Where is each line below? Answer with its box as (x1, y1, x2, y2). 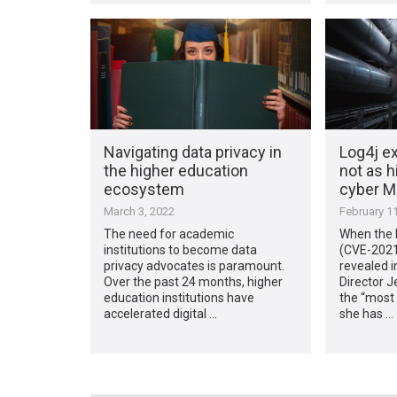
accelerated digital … (104, 306, 218, 321)
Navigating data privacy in (104, 142, 283, 161)
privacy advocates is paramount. (104, 258, 285, 273)
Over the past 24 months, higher (104, 274, 284, 289)
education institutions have (104, 290, 255, 305)
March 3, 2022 (104, 204, 175, 218)
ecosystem (104, 179, 185, 198)
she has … (339, 306, 393, 321)
